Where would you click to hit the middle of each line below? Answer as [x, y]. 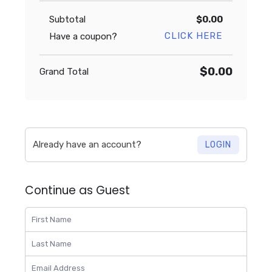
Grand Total [64, 71]
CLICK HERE [193, 36]
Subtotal [68, 19]
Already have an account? [87, 145]
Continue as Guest [78, 190]
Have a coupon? [83, 36]
